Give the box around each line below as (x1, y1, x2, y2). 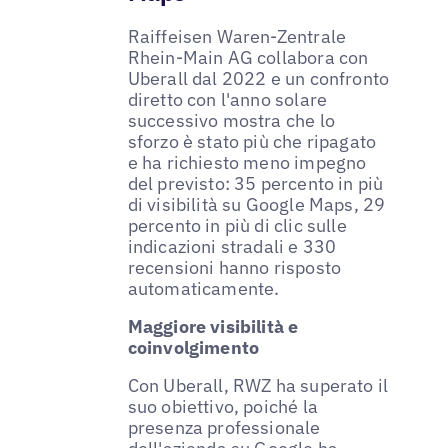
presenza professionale (127, 415, 321, 439)
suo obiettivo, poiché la (127, 394, 318, 418)
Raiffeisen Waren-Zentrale (127, 24, 347, 48)
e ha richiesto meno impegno (127, 150, 367, 174)
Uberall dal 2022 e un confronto (127, 66, 390, 90)
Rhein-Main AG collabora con (127, 45, 369, 69)
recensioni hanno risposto (127, 255, 342, 279)
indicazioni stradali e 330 (127, 234, 337, 258)
